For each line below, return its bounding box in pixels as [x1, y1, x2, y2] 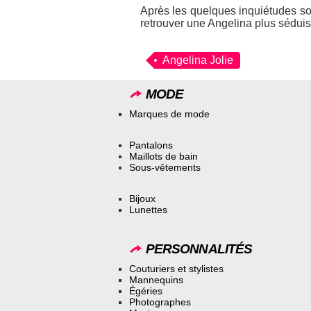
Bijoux [129, 192, 155, 204]
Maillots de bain [129, 150, 198, 162]
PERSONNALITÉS [143, 241, 252, 256]
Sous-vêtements [129, 161, 201, 173]
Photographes [129, 296, 191, 308]
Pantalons [129, 139, 173, 151]
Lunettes [129, 203, 167, 215]
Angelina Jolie [162, 54, 233, 67]
